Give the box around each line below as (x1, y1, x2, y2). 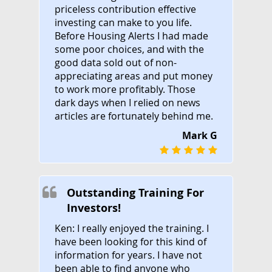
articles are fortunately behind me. (55, 109, 213, 123)
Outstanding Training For (67, 185, 204, 200)
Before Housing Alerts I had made (55, 29, 208, 42)
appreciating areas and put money (55, 69, 212, 83)
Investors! (67, 200, 121, 216)
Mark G (182, 128, 217, 142)
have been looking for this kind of (55, 234, 206, 248)
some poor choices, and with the (55, 42, 204, 56)
